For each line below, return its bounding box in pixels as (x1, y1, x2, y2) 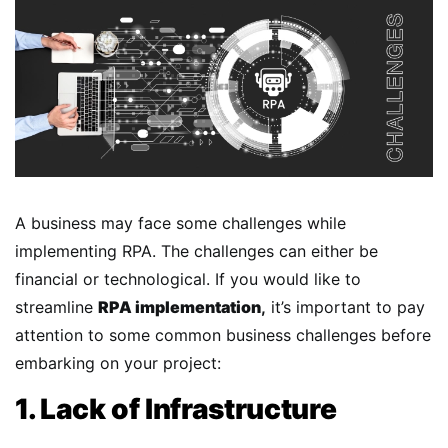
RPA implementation (98, 296, 261, 317)
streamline (15, 296, 98, 317)
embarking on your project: (15, 352, 226, 373)
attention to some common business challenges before (15, 324, 431, 345)
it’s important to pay (266, 296, 425, 317)
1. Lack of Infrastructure (15, 391, 337, 426)
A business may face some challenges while (15, 212, 346, 233)
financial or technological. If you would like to (15, 268, 361, 289)
